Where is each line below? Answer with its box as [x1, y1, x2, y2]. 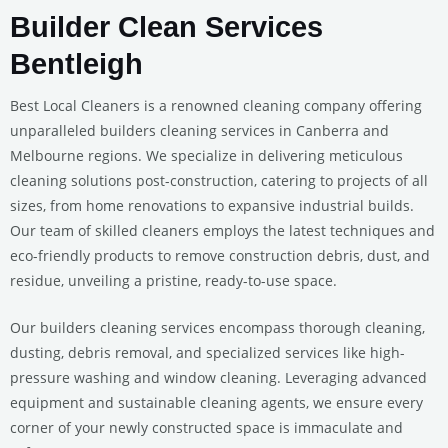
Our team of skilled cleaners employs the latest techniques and [10, 221, 435, 241]
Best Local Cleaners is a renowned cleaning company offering [10, 96, 422, 116]
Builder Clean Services [10, 11, 323, 44]
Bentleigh [10, 48, 143, 81]
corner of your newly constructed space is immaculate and [10, 418, 403, 438]
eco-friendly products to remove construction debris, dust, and [10, 246, 430, 266]
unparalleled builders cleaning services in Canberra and [10, 121, 389, 141]
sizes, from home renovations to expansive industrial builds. [10, 196, 414, 216]
